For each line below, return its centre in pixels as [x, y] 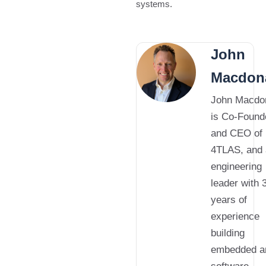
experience [235, 216]
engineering [237, 166]
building [228, 233]
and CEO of [237, 133]
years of [229, 199]
